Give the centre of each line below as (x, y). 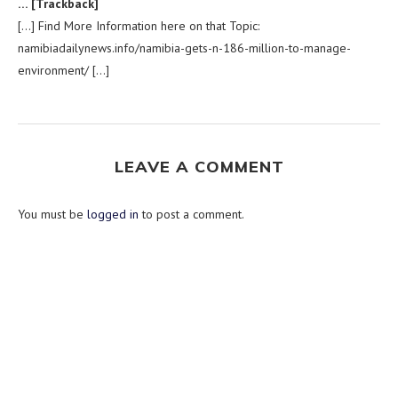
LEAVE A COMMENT (199, 166)
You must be (52, 214)
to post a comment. (191, 214)
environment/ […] (64, 70)
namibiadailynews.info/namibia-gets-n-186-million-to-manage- (184, 48)
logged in (113, 214)
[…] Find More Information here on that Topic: (139, 25)
